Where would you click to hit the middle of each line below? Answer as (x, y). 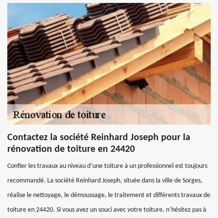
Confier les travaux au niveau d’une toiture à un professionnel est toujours (107, 166)
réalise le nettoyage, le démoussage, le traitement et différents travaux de (109, 195)
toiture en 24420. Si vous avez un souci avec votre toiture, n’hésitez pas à (107, 210)
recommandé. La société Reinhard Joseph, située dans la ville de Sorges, (105, 181)
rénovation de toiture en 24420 (71, 149)
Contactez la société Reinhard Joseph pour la (99, 138)
